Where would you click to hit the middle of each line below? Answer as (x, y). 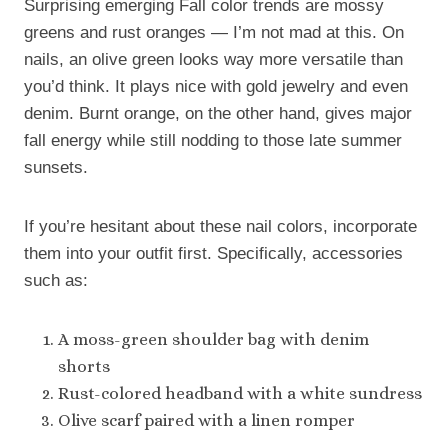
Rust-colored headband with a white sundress (240, 393)
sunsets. (56, 167)
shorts (84, 366)
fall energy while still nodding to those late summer (213, 140)
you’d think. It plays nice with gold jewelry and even (216, 86)
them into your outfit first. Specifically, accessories (213, 253)
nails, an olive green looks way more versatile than (213, 59)
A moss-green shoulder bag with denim (213, 339)
